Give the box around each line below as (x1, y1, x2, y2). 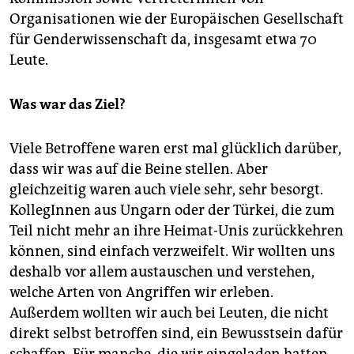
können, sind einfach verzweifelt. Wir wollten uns (9, 242, 335, 260)
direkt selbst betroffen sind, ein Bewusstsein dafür (9, 324, 343, 342)
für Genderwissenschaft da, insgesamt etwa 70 (9, 30, 317, 48)
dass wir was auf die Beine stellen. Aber (9, 160, 268, 178)
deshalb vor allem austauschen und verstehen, (9, 262, 314, 281)
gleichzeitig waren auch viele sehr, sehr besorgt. (9, 180, 323, 198)
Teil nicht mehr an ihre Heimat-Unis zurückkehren (9, 221, 344, 239)
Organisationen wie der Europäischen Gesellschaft (9, 9, 344, 28)
